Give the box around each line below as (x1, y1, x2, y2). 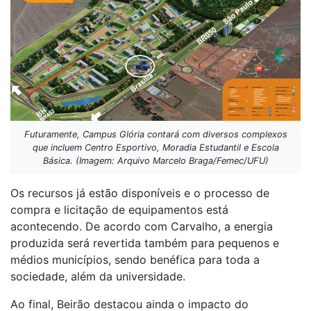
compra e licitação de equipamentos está (10, 203, 228, 217)
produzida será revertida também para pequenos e (10, 236, 279, 251)
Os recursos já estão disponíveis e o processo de (10, 186, 269, 201)
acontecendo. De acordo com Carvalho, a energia (10, 219, 273, 234)
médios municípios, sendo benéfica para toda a (10, 253, 260, 267)
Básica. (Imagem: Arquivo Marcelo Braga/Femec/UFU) (42, 155, 269, 167)
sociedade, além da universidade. (10, 269, 185, 284)
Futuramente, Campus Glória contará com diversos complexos (24, 129, 287, 140)
